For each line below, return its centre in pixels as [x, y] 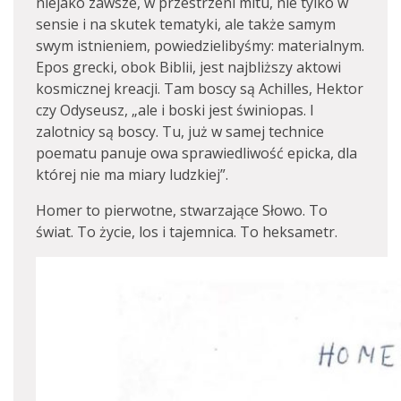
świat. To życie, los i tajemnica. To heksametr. [187, 232]
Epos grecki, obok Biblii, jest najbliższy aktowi [188, 67]
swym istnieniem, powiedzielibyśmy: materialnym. [200, 46]
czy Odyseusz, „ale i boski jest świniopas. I [175, 110]
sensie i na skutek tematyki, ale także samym [186, 24]
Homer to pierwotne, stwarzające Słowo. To [182, 210]
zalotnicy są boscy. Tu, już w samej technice [180, 132]
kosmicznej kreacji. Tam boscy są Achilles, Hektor [200, 89]
